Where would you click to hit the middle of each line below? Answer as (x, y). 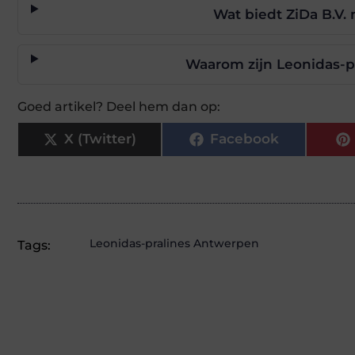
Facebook (244, 139)
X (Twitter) (100, 139)
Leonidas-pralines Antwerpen (174, 243)
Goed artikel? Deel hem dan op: (119, 106)
